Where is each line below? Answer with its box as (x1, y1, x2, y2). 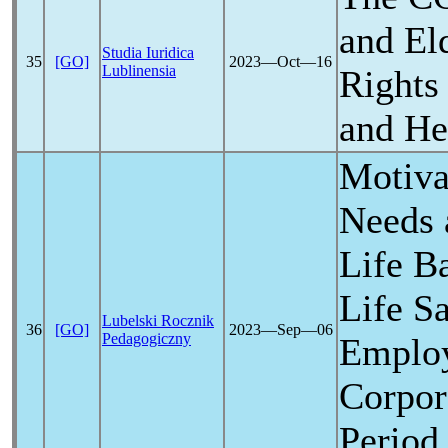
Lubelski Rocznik (102, 312, 214, 329)
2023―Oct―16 (229, 53, 332, 70)
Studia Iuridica (102, 44, 194, 61)
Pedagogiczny (102, 330, 191, 347)
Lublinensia (102, 62, 176, 79)
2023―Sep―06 (228, 321, 333, 338)
